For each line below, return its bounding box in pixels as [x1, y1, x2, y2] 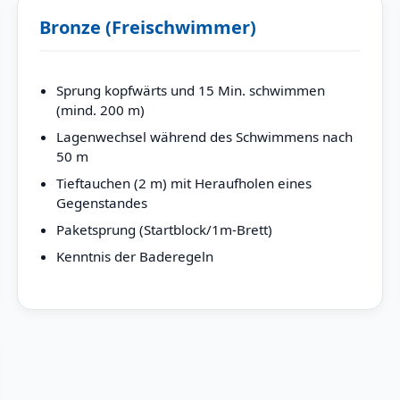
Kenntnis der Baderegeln [55, 247, 213, 266]
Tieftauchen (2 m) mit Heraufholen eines [55, 174, 312, 193]
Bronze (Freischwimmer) [38, 14, 256, 39]
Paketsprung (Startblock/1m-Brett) [55, 221, 272, 239]
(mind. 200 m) [55, 101, 145, 120]
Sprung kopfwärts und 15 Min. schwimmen [55, 81, 325, 100]
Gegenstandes [55, 194, 147, 212]
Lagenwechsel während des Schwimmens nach [55, 128, 353, 146]
